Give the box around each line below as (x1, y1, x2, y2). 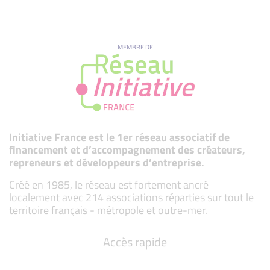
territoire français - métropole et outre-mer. (9, 201, 207, 218)
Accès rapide (103, 232, 167, 251)
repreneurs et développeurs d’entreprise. (9, 154, 204, 171)
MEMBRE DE (117, 41, 153, 52)
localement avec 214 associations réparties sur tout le (9, 189, 254, 206)
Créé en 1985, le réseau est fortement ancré (9, 176, 209, 193)
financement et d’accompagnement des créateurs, (9, 141, 245, 158)
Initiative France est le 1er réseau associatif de (9, 128, 230, 145)
